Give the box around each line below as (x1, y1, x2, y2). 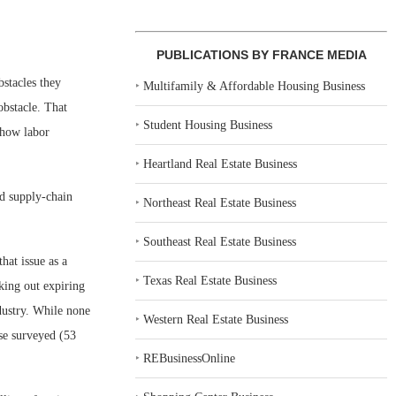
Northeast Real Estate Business (143, 196, 297, 209)
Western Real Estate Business (143, 313, 289, 326)
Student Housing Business (143, 118, 273, 132)
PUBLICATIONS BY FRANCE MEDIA (156, 48, 367, 62)
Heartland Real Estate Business (143, 157, 298, 171)
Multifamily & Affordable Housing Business (143, 80, 366, 93)
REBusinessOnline (143, 352, 236, 365)
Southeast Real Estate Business (143, 235, 297, 248)
